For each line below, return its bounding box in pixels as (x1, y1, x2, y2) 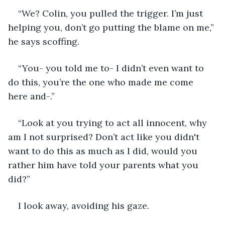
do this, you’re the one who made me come (8, 76, 196, 88)
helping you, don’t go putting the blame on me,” (8, 21, 216, 33)
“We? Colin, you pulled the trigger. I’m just (18, 7, 205, 19)
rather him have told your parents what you (8, 159, 201, 171)
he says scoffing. (8, 35, 79, 47)
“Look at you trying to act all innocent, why (18, 117, 209, 129)
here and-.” (8, 90, 55, 102)
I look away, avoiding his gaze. (18, 199, 152, 211)
